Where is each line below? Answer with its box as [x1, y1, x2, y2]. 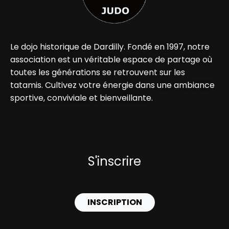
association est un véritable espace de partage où [10, 54, 212, 66]
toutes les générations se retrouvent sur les [10, 66, 185, 79]
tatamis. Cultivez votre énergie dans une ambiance [10, 79, 215, 91]
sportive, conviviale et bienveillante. [10, 92, 153, 104]
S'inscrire [88, 153, 141, 170]
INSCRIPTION [87, 196, 142, 209]
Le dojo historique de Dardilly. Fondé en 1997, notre [10, 41, 210, 53]
